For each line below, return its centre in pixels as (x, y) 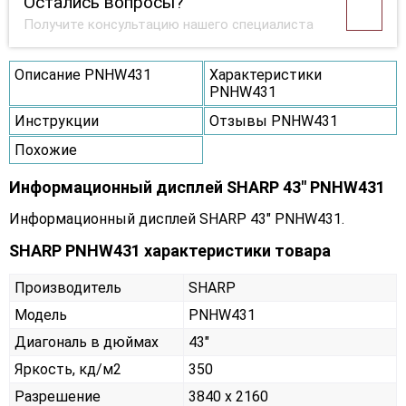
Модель (41, 315)
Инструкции (57, 121)
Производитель (68, 288)
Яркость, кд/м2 (68, 370)
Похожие (46, 150)
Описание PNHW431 (83, 75)
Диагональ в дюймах (87, 343)
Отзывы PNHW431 (273, 121)
